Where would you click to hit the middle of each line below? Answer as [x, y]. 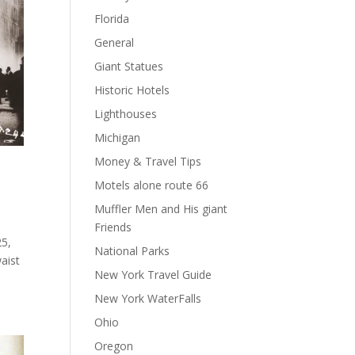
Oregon [114, 346]
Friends [113, 227]
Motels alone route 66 [152, 185]
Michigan [118, 137]
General [115, 42]
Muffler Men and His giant [161, 209]
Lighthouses [126, 114]
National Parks [132, 251]
